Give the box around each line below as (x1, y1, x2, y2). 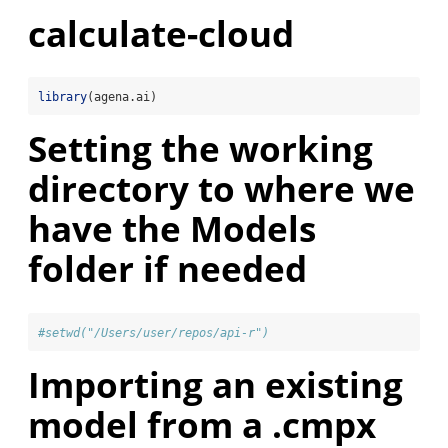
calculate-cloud (28, 10, 294, 57)
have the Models (28, 205, 316, 253)
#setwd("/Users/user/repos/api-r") (38, 325, 269, 340)
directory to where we (28, 165, 415, 213)
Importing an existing (28, 360, 403, 408)
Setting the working (28, 125, 373, 173)
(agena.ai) (87, 90, 157, 105)
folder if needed (28, 245, 307, 293)
